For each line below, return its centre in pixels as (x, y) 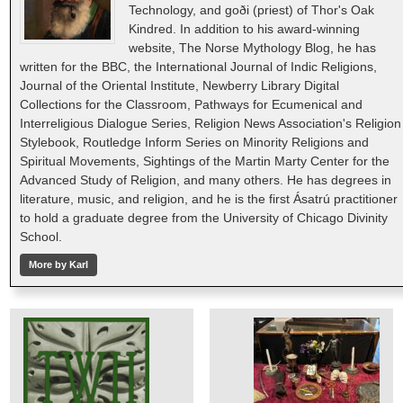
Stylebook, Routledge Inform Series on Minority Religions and (195, 143)
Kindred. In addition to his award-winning (245, 29)
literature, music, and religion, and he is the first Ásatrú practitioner (209, 199)
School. (41, 237)
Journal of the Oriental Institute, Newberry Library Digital (180, 86)
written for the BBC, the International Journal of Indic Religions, (199, 67)
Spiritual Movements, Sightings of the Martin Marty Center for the (205, 161)
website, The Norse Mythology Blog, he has (253, 48)
